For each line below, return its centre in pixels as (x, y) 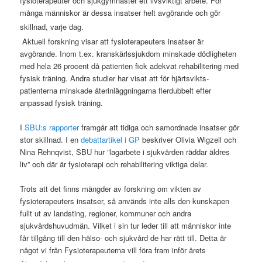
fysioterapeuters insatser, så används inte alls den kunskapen (125, 201)
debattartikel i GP (111, 139)
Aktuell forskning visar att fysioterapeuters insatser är (112, 41)
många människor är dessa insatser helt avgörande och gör (120, 12)
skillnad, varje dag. (52, 26)
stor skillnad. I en (51, 139)
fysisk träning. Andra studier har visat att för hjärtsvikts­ (115, 78)
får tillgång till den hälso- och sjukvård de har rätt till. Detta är (123, 237)
